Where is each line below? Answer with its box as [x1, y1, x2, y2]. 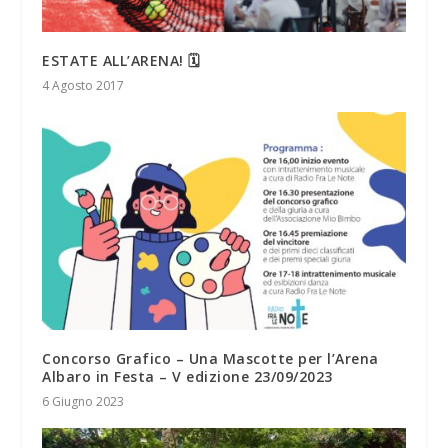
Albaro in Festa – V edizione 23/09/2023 [42, 367, 333, 387]
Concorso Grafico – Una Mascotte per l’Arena [42, 349, 379, 369]
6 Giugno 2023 [42, 393, 125, 411]
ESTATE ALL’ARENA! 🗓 [42, 51, 201, 71]
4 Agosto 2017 [42, 77, 125, 95]
